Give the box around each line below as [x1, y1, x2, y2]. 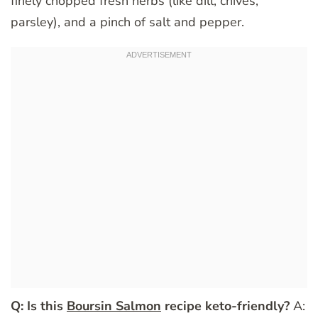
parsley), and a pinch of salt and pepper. [11, 13, 244, 31]
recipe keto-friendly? [161, 297, 290, 314]
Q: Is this [11, 297, 67, 314]
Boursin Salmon [67, 297, 161, 314]
